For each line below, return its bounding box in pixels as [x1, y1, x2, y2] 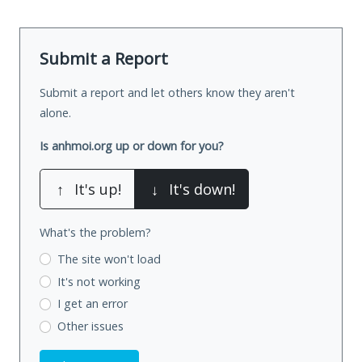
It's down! [169, 179, 235, 199]
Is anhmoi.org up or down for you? [40, 137, 224, 154]
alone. [40, 104, 71, 120]
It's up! [74, 179, 121, 199]
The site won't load [57, 250, 161, 267]
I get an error [57, 296, 128, 312]
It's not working [57, 273, 141, 289]
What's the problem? [40, 224, 151, 240]
